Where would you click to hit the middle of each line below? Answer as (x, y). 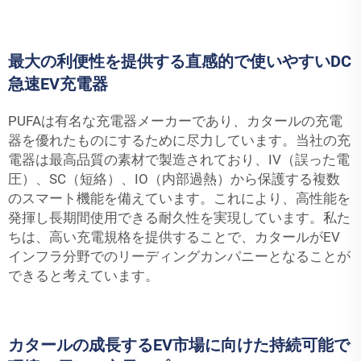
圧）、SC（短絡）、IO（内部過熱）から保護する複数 (174, 179)
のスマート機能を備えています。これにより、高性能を (179, 198)
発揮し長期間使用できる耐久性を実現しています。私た (179, 218)
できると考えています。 (83, 276)
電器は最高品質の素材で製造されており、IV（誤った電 (179, 160)
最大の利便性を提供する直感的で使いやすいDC (180, 61)
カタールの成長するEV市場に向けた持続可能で (179, 345)
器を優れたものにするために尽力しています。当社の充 (179, 140)
